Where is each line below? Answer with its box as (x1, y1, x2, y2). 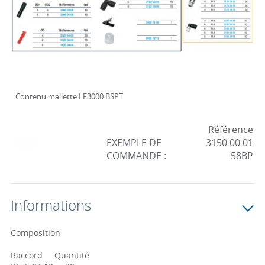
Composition (10, 227, 60, 238)
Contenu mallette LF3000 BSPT (15, 91, 123, 102)
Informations (10, 196, 91, 215)
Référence (208, 123, 253, 136)
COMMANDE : (106, 149, 166, 162)
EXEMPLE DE (106, 136, 161, 149)
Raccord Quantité (10, 250, 89, 261)
